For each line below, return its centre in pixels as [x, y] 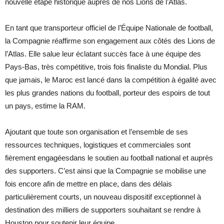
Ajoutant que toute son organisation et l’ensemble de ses [96, 131]
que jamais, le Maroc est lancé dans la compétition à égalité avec [111, 79]
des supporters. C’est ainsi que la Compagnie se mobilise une [105, 170]
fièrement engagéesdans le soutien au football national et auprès [109, 157]
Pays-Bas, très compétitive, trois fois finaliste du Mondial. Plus [106, 66]
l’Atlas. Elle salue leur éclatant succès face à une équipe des [103, 53]
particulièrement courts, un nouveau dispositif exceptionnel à [103, 196]
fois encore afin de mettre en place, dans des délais [88, 183]
